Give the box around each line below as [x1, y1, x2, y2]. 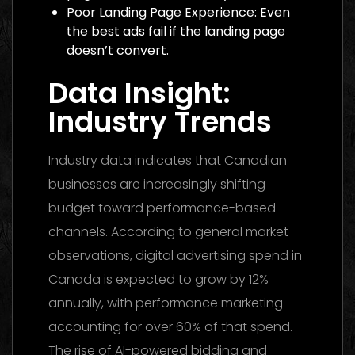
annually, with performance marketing [48, 293, 283, 312]
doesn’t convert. [67, 40, 169, 59]
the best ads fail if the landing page [67, 21, 285, 40]
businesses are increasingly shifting [48, 174, 265, 193]
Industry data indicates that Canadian [48, 151, 287, 170]
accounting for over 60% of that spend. [48, 317, 292, 336]
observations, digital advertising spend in [48, 246, 302, 265]
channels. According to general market [48, 222, 288, 241]
